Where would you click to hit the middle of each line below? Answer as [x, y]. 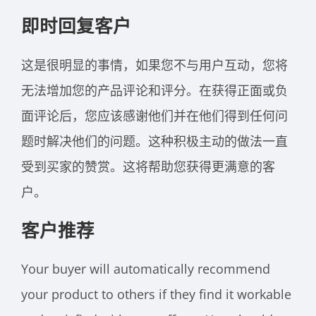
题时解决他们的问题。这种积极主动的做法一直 [154, 141]
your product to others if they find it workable [156, 294]
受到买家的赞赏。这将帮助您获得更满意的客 [148, 166]
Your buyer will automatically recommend [146, 268]
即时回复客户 [76, 26]
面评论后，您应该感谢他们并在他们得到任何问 [154, 115]
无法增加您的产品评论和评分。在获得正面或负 [154, 90]
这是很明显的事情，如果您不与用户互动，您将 [154, 65]
